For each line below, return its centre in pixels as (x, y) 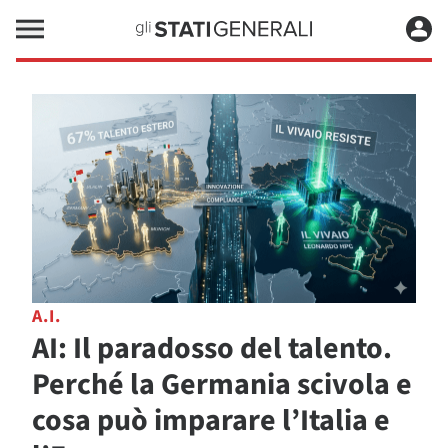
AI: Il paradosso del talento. (212, 349)
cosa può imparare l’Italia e (211, 421)
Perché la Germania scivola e (222, 385)
